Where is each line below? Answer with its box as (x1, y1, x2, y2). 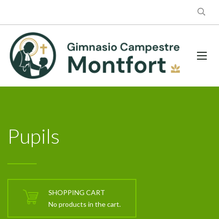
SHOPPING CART (48, 188, 105, 197)
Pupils (7, 123, 60, 148)
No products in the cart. (48, 200, 121, 209)
